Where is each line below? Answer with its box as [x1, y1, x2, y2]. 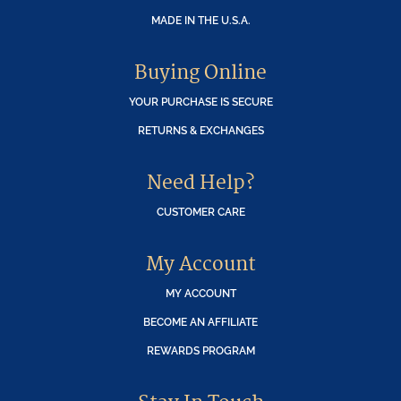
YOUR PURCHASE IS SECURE [128, 95, 273, 109]
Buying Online [134, 61, 267, 86]
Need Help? [147, 171, 254, 196]
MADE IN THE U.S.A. [150, 13, 251, 28]
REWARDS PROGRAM [146, 344, 255, 358]
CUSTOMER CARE [156, 205, 245, 219]
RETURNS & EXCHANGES [137, 124, 264, 138]
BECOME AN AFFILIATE [143, 315, 258, 329]
